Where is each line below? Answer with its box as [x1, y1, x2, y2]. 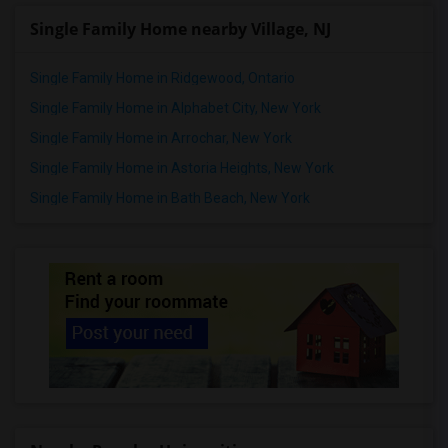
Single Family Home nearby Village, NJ [30, 18, 331, 40]
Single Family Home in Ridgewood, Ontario [30, 70, 295, 86]
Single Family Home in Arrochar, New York [30, 130, 292, 146]
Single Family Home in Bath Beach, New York [30, 190, 310, 206]
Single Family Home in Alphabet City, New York [30, 100, 321, 116]
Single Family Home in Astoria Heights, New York [30, 160, 334, 176]
